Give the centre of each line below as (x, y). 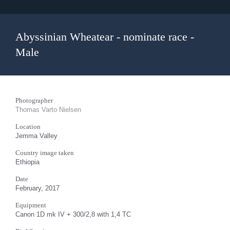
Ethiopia (27, 162)
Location (28, 127)
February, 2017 (37, 188)
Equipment (31, 205)
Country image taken (45, 153)
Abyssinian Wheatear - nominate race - (105, 37)
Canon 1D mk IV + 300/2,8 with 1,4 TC (73, 214)
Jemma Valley (36, 136)
